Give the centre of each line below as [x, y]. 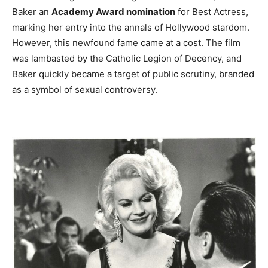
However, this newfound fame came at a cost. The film [126, 42]
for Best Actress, [212, 11]
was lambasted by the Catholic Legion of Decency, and [127, 58]
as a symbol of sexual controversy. [85, 89]
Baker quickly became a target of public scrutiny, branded [133, 74]
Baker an [32, 11]
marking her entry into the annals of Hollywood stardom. [131, 27]
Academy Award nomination [113, 11]
